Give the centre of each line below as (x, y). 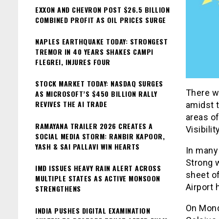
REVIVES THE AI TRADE (71, 104)
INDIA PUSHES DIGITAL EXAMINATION (93, 210)
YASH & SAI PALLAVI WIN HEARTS (88, 146)
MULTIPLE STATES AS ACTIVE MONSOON (98, 178)
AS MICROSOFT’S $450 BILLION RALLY (96, 94)
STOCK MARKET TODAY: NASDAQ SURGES (99, 84)
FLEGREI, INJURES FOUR (73, 62)
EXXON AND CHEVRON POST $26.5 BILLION (102, 9)
